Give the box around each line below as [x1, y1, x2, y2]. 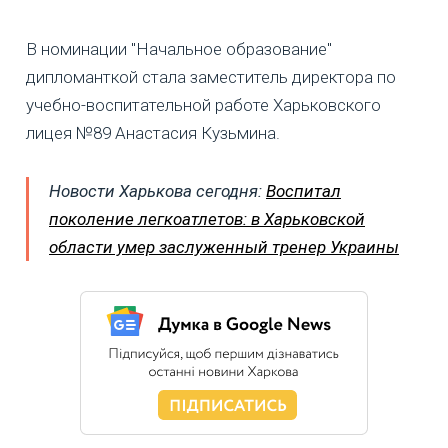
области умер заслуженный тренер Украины [49, 236, 399, 257]
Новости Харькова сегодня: [49, 180, 266, 201]
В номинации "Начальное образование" [26, 38, 332, 59]
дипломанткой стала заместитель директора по [26, 66, 396, 87]
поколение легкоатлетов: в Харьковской [49, 208, 365, 229]
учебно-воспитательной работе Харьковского [26, 94, 381, 115]
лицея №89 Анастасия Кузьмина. [26, 122, 280, 143]
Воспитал [266, 180, 341, 201]
